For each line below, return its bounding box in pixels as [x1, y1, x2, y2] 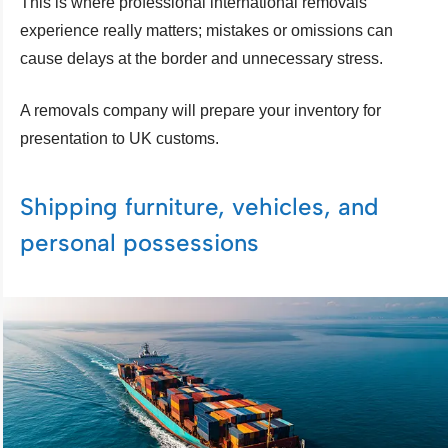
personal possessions [20, 227, 259, 257]
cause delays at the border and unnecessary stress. [20, 49, 383, 67]
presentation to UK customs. [20, 129, 219, 147]
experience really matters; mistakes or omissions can [20, 21, 393, 39]
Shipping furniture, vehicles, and [20, 191, 379, 221]
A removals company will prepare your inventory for [20, 101, 381, 119]
